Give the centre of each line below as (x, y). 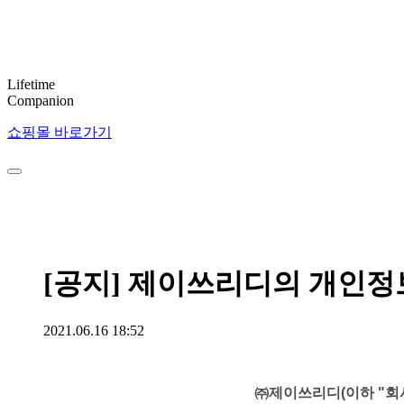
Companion (41, 101)
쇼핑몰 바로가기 (60, 132)
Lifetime (31, 84)
